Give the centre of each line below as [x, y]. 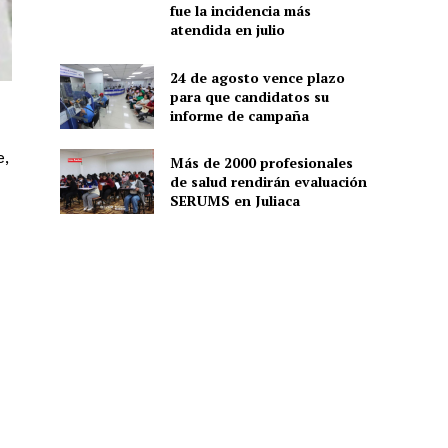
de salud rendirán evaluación [268, 182]
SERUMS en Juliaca [234, 201]
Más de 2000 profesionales [261, 163]
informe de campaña [239, 115]
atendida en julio [227, 30]
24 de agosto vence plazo [257, 77]
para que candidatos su [249, 96]
